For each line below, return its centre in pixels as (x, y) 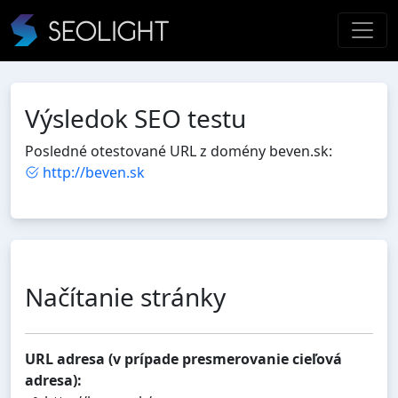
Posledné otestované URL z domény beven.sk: (179, 151)
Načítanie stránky (125, 296)
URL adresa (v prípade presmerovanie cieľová (183, 358)
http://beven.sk (94, 172)
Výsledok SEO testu (135, 118)
